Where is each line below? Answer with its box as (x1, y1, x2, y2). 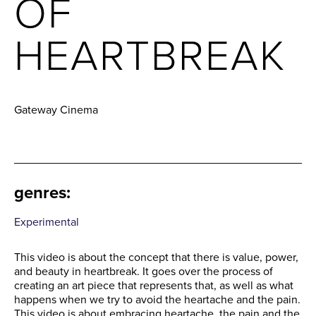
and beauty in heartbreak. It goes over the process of (14, 263, 273, 280)
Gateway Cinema (14, 102, 98, 119)
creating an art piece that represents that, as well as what (14, 277, 293, 294)
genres (14, 180, 66, 206)
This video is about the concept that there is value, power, (14, 249, 298, 266)
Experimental (14, 214, 79, 231)
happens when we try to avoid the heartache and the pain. (14, 291, 300, 308)
